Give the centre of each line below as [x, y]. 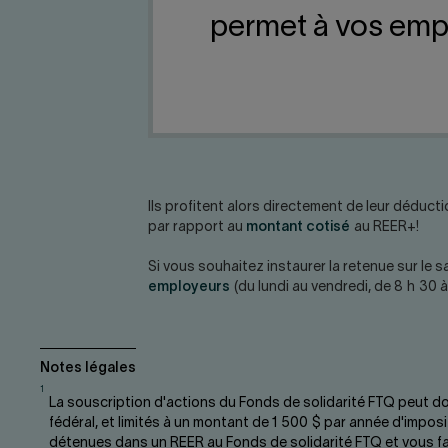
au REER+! [384, 227]
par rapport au [196, 227]
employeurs [188, 287]
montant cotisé [297, 227]
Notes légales [88, 368]
